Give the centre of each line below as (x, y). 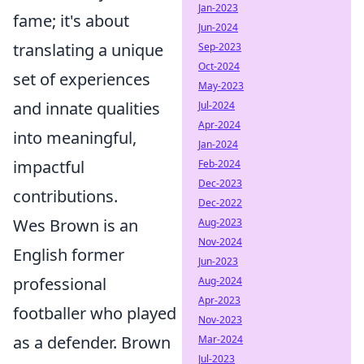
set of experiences (82, 79)
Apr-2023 (219, 300)
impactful (49, 167)
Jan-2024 (218, 144)
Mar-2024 (221, 339)
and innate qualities (87, 108)
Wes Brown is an (76, 225)
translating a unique (88, 50)
